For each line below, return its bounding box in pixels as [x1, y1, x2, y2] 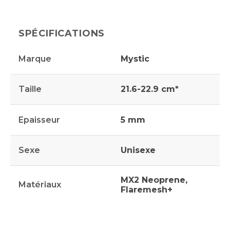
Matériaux [18, 180, 61, 190]
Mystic [121, 54, 150, 64]
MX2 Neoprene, [121, 175, 188, 185]
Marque [18, 54, 51, 64]
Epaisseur [18, 114, 60, 125]
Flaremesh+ [121, 184, 173, 195]
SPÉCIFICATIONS [18, 27, 105, 39]
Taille [18, 84, 42, 94]
